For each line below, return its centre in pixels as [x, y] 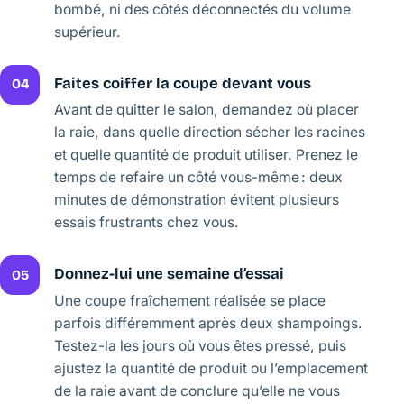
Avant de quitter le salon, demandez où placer [207, 110]
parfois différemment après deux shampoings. [208, 323]
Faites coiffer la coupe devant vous [183, 83]
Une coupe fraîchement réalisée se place [190, 300]
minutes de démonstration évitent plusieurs [197, 200]
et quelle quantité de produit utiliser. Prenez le [206, 155]
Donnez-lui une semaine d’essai [169, 274]
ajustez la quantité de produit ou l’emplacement [211, 368]
